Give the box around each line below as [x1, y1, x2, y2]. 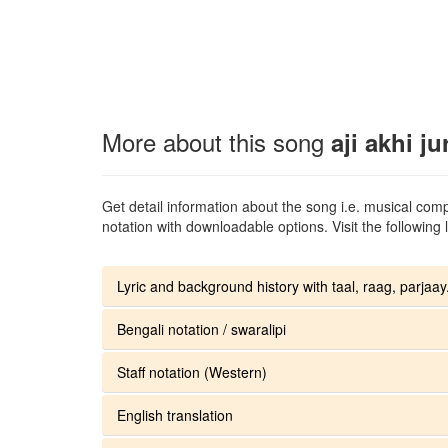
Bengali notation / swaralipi [117, 318, 286, 339]
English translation [117, 404, 233, 425]
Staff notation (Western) [117, 361, 267, 382]
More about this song [102, 123, 331, 159]
